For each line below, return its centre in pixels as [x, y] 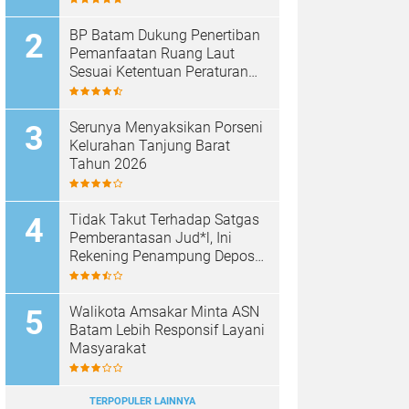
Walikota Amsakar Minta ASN [164, 311]
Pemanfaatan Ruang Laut [152, 53]
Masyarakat [108, 348]
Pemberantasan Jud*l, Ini [151, 237]
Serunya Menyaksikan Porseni [166, 127]
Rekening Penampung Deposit [166, 256]
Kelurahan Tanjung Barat [132, 145]
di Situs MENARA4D [133, 274]
